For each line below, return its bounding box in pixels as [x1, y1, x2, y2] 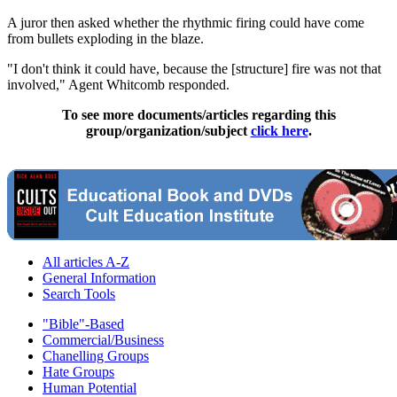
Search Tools [43, 285, 115, 301]
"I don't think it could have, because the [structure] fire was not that [7, 60, 381, 76]
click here [250, 122, 308, 138]
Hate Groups [43, 363, 114, 379]
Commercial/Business [43, 331, 164, 347]
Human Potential [43, 379, 136, 395]
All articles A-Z [43, 253, 129, 269]
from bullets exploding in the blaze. [7, 30, 204, 46]
